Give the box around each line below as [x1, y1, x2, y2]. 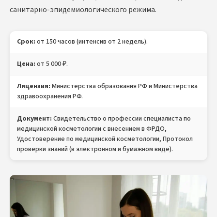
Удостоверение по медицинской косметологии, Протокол [17, 134, 193, 144]
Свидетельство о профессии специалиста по [53, 114, 191, 124]
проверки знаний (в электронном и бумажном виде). [17, 144, 173, 155]
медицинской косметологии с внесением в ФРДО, [17, 124, 167, 134]
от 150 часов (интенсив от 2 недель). [35, 37, 148, 47]
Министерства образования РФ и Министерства [50, 81, 198, 92]
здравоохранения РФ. [17, 92, 83, 102]
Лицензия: [17, 81, 50, 92]
